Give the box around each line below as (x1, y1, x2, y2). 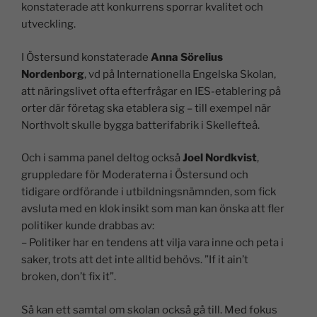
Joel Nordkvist (183, 151, 257, 164)
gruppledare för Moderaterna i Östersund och (21, 168, 248, 181)
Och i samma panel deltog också (21, 151, 183, 164)
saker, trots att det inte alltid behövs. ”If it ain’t (21, 253, 248, 266)
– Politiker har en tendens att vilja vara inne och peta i (21, 236, 284, 249)
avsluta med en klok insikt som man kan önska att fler (21, 202, 284, 215)
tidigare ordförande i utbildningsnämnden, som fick (21, 185, 276, 198)
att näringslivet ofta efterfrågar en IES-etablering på (21, 84, 281, 98)
